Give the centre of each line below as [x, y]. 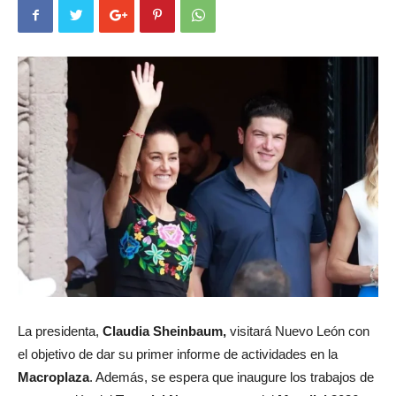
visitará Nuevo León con [300, 331]
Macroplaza [53, 377]
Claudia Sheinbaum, [166, 331]
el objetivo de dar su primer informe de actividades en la [178, 354]
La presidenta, [60, 331]
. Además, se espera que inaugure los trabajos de [232, 377]
